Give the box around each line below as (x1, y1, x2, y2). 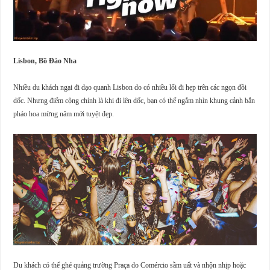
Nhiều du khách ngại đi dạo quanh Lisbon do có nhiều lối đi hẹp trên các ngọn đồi (13, 83, 247, 92)
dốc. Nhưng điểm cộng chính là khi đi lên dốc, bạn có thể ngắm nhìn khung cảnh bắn (13, 96, 256, 105)
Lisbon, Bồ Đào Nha (13, 56, 77, 65)
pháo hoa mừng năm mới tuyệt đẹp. (13, 109, 115, 118)
